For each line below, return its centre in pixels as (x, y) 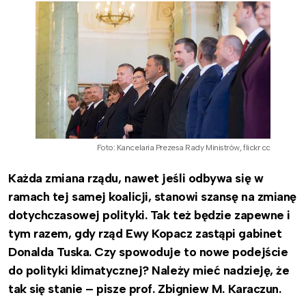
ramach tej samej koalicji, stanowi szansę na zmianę (153, 196)
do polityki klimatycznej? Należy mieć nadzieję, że (149, 270)
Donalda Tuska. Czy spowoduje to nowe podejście (148, 252)
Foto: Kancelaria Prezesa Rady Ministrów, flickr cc (183, 147)
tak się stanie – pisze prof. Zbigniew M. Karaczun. (147, 289)
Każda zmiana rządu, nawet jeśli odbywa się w (136, 178)
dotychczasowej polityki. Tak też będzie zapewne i (149, 215)
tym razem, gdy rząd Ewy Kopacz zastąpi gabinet (145, 233)
